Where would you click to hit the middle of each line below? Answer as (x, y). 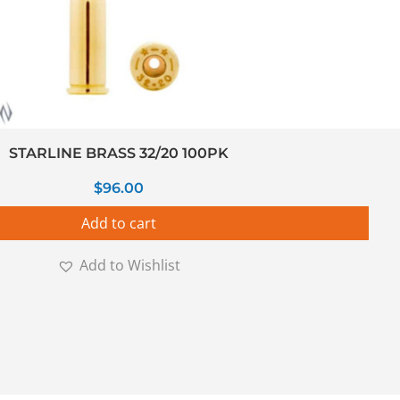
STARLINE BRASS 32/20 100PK (119, 153)
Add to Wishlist (130, 265)
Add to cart (119, 223)
